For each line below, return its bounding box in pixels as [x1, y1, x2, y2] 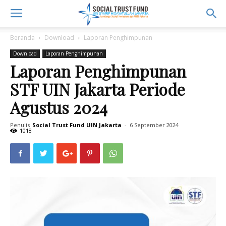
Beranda [10, 33, 35, 42]
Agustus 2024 [10, 96, 107, 118]
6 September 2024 [130, 121, 179, 129]
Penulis [10, 121, 30, 129]
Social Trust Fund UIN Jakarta [32, 121, 122, 129]
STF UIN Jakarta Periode [10, 78, 185, 100]
